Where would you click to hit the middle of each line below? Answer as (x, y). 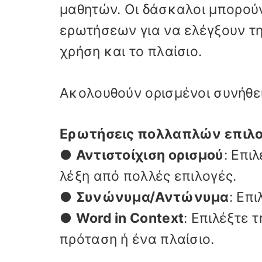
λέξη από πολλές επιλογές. (148, 176)
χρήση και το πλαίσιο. (131, 51)
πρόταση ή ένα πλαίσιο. (137, 239)
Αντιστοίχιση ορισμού (150, 155)
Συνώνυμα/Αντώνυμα (152, 197)
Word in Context (130, 218)
